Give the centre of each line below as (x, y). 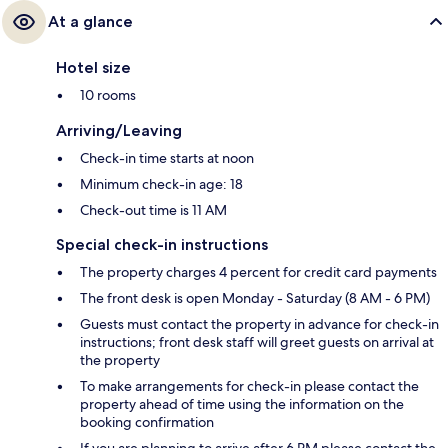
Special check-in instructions (162, 245)
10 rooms (108, 95)
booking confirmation (147, 422)
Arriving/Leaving (119, 131)
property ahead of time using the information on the (242, 404)
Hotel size (93, 68)
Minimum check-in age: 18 (161, 184)
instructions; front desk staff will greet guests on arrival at (257, 342)
